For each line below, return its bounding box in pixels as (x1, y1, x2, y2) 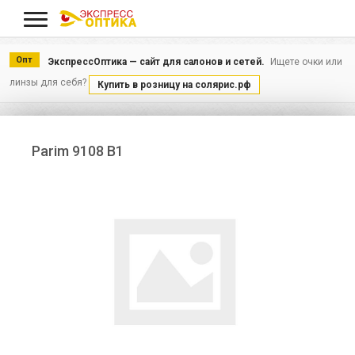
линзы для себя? (10, 77, 86, 88)
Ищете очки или (269, 55, 342, 67)
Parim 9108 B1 (32, 143, 124, 159)
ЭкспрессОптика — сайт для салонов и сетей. (48, 55, 265, 67)
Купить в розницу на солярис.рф (97, 79, 251, 90)
